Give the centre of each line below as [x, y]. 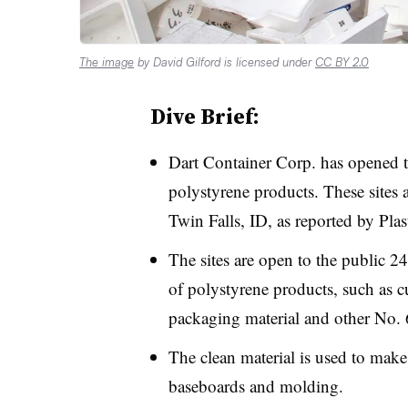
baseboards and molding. [255, 385]
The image [107, 61]
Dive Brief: [204, 116]
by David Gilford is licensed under [224, 61]
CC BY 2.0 [342, 61]
